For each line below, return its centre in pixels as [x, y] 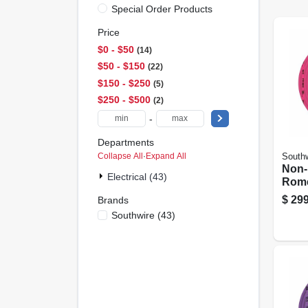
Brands [113, 200]
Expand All [166, 156]
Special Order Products [162, 9]
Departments [125, 142]
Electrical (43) [137, 177]
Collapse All [120, 156]
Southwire [133, 215]
